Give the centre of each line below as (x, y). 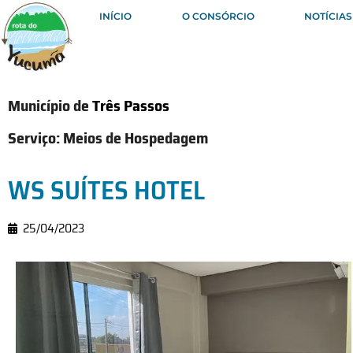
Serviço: (35, 137)
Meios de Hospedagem (136, 137)
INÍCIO (115, 16)
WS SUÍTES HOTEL (106, 190)
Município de (50, 105)
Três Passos (131, 105)
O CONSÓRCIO (218, 16)
